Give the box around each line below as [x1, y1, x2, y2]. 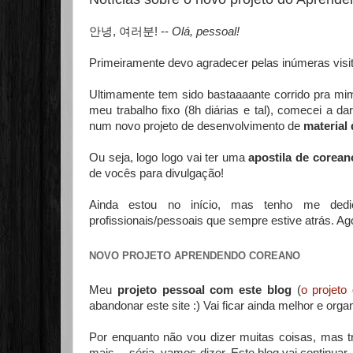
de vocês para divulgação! [89, 167, 224, 180]
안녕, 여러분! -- [89, 25, 172, 38]
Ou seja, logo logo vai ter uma [89, 151, 249, 164]
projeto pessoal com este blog [117, 284, 292, 296]
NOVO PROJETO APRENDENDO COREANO [89, 249, 300, 262]
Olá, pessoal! [172, 25, 240, 38]
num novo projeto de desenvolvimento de [89, 120, 303, 132]
